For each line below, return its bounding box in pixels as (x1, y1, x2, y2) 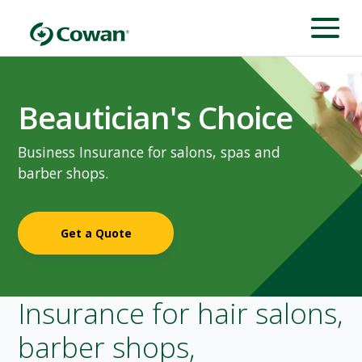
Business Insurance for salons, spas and (18, 142, 281, 162)
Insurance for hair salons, (18, 294, 344, 333)
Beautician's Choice (18, 95, 293, 138)
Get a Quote (60, 225, 132, 241)
